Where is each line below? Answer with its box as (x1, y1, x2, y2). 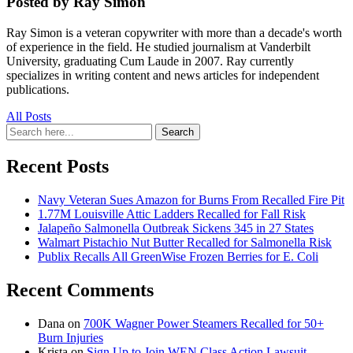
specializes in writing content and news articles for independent (6, 69, 319, 82)
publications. (6, 83, 69, 96)
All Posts (6, 110, 51, 123)
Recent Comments (6, 279, 154, 300)
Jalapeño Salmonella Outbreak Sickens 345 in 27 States (38, 221, 314, 235)
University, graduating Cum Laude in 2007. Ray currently (6, 54, 294, 68)
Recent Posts (6, 155, 109, 176)
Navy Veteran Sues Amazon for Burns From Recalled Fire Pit (38, 192, 344, 206)
